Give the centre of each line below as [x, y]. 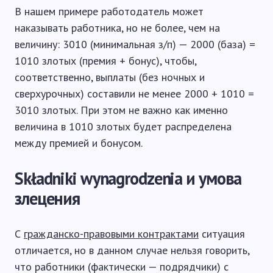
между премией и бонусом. [79, 143]
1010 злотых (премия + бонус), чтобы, [105, 61]
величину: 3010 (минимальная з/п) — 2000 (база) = [135, 44]
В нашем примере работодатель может [109, 11]
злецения [48, 198]
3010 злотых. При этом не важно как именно [121, 110]
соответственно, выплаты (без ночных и [110, 77]
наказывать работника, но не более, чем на [117, 28]
